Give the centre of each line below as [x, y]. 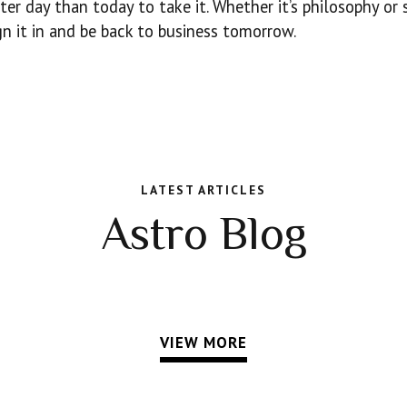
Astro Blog [203, 233]
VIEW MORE [203, 343]
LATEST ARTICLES [203, 189]
